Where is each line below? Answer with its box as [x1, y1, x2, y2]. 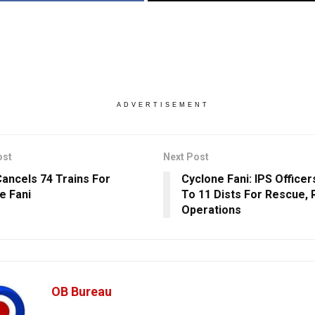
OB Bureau [51, 283, 112, 299]
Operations [181, 202, 241, 217]
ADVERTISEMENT [116, 101, 210, 108]
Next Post [162, 150, 209, 162]
